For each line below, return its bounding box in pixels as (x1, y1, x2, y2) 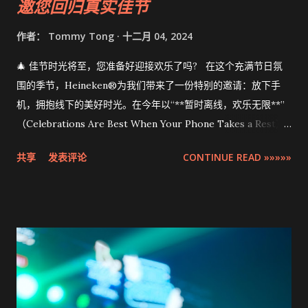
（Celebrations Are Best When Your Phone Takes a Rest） (16, 118, 285, 131)
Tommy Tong (48, 30, 114, 43)
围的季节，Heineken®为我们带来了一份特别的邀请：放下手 (16, 79, 280, 92)
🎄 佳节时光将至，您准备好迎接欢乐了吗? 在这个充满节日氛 (16, 60, 283, 73)
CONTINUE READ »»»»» (183, 151, 291, 164)
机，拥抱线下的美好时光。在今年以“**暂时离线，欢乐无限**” (16, 98, 285, 111)
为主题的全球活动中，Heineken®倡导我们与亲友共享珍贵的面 (16, 137, 290, 150)
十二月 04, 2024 (122, 30, 192, 43)
